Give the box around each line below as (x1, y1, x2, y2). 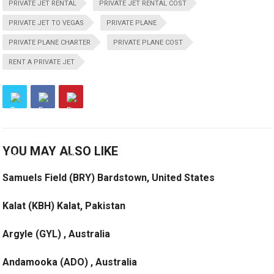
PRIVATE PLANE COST (113, 39, 183, 47)
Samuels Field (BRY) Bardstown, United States (2, 172, 215, 184)
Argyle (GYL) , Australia (2, 228, 111, 240)
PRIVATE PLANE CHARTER (9, 39, 91, 47)
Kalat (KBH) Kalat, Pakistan (2, 200, 126, 212)
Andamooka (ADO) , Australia (2, 256, 138, 268)
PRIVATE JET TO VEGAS (9, 19, 84, 28)
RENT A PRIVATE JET (9, 58, 75, 67)
